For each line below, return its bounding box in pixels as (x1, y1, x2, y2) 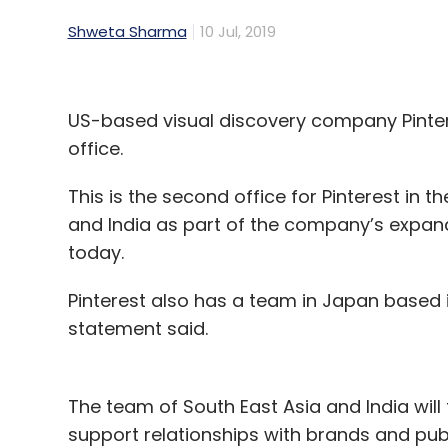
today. (67, 240, 124, 266)
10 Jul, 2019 (199, 21, 276, 43)
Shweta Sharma (67, 21, 187, 43)
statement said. (67, 316, 208, 342)
